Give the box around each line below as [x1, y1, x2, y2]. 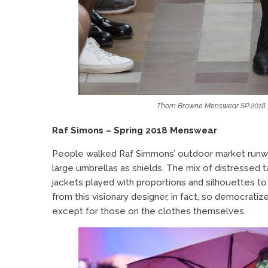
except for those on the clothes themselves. [52, 205, 246, 217]
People [52, 148, 86, 159]
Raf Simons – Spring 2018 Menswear [52, 124, 217, 136]
